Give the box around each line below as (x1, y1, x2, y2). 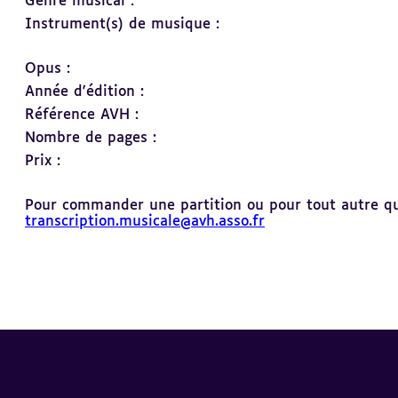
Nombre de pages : (25, 131, 156, 146)
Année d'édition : (25, 84, 144, 99)
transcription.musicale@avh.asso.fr (25, 214, 265, 229)
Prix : (25, 154, 60, 169)
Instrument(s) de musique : (25, 17, 219, 32)
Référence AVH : (25, 107, 139, 123)
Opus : (25, 61, 70, 76)
